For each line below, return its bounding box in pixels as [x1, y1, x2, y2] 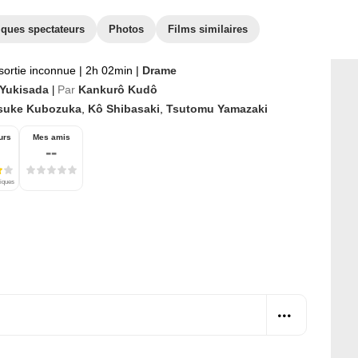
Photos [109, 23, 144, 35]
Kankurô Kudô [78, 83, 157, 96]
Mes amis [32, 133, 70, 141]
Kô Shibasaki [88, 102, 160, 115]
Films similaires [168, 23, 248, 35]
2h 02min [82, 64, 136, 77]
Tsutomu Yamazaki [166, 102, 268, 115]
